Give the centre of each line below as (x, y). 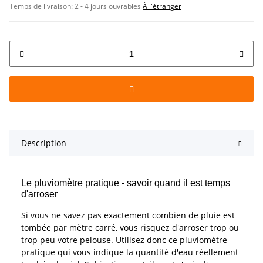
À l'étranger (162, 6)
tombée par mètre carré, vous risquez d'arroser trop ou (130, 228)
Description (44, 143)
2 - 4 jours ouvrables (109, 6)
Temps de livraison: (42, 6)
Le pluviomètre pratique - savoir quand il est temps (126, 183)
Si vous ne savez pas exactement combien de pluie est (128, 215)
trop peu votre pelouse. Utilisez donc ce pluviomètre (124, 240)
